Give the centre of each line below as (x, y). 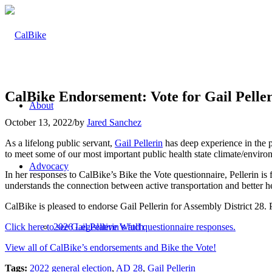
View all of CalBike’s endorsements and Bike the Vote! (110, 247)
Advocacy (49, 166)
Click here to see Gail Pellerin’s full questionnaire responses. (120, 226)
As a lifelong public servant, (60, 143)
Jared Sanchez (114, 122)
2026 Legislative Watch (99, 227)
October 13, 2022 (39, 122)
